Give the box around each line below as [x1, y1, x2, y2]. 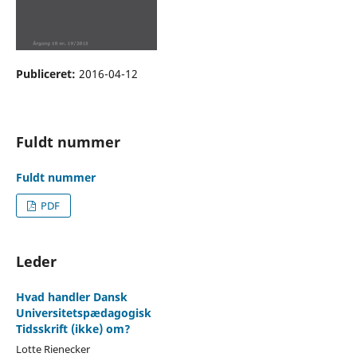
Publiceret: [15, 65, 79, 81]
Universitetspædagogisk [15, 304, 151, 320]
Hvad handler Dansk [15, 288, 127, 304]
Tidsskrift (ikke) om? [15, 320, 131, 336]
